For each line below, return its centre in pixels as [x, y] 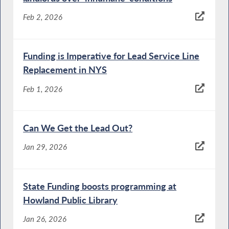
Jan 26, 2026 [45, 219]
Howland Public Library [71, 200]
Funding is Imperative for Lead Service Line [111, 56]
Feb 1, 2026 [43, 89]
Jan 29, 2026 [45, 147]
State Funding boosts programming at [100, 186]
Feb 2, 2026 [43, 17]
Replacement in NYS [65, 70]
